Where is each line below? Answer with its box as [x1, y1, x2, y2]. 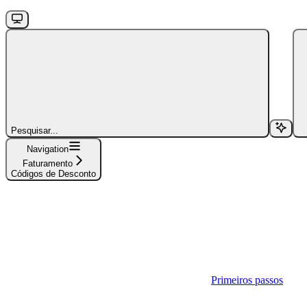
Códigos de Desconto [11, 168, 96, 179]
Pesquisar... [11, 125, 58, 136]
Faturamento [22, 158, 73, 169]
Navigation [26, 143, 69, 154]
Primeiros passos [211, 273, 283, 286]
